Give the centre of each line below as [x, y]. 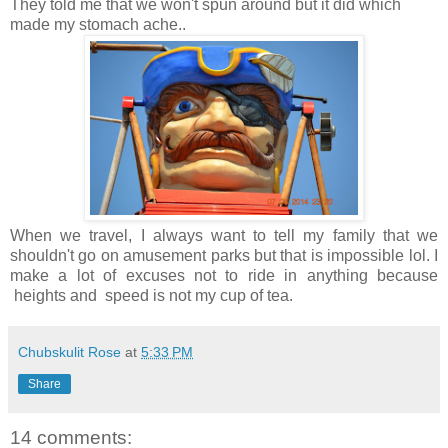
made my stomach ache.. [98, 25]
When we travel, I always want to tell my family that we [224, 236]
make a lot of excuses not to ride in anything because [224, 276]
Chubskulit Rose [69, 352]
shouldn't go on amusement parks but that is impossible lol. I [224, 256]
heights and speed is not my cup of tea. [151, 296]
